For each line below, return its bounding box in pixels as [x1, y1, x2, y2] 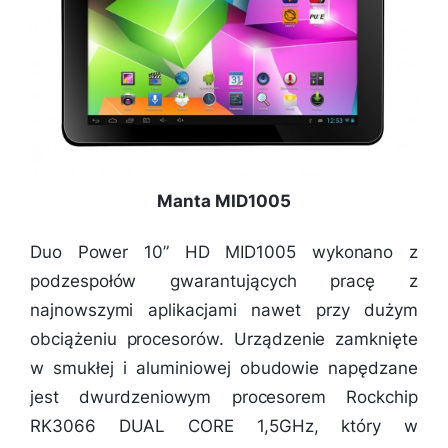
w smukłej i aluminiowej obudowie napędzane [30, 358, 418, 379]
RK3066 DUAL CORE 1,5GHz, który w [30, 416, 418, 437]
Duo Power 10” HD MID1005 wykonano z [30, 242, 418, 263]
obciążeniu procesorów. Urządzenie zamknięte [30, 329, 418, 350]
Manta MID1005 [157, 191, 291, 212]
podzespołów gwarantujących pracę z [30, 271, 418, 292]
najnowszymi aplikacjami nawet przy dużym [30, 300, 418, 321]
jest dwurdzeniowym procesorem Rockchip [30, 387, 418, 408]
